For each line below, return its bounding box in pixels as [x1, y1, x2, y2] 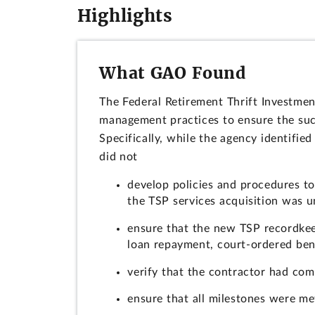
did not [99, 151, 139, 163]
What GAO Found [99, 62, 246, 83]
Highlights [77, 6, 173, 27]
